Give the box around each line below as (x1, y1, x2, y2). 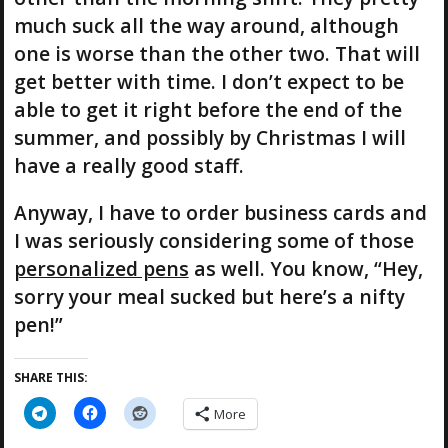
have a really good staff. (13, 151, 244, 179)
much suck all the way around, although (13, 11, 399, 39)
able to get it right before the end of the (13, 95, 402, 123)
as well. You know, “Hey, (188, 254, 423, 282)
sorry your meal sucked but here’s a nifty (13, 282, 405, 310)
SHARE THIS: (13, 369, 88, 387)
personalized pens (13, 254, 189, 282)
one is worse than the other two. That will (13, 39, 420, 67)
